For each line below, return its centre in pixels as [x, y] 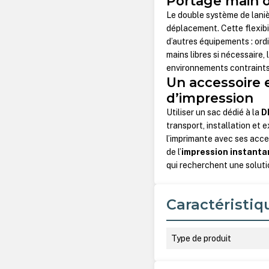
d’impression [210, 98]
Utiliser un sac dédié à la [214, 113]
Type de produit [201, 238]
